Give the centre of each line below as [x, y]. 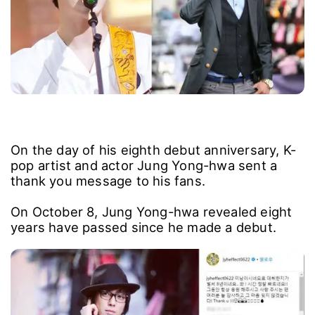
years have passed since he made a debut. [146, 227]
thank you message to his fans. [108, 180]
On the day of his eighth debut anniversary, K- [154, 149]
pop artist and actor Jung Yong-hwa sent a [144, 165]
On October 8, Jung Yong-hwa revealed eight [152, 211]
